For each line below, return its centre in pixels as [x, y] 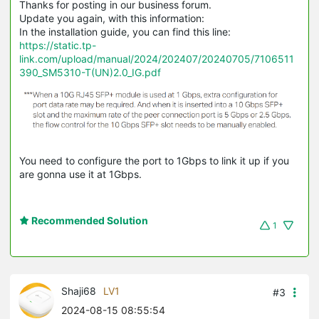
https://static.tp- [58, 46]
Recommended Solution [89, 220]
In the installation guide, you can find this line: [125, 32]
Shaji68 [79, 291]
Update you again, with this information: [112, 19]
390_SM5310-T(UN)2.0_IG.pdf [90, 73]
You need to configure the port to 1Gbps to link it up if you [154, 160]
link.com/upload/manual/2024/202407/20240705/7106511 [157, 59]
